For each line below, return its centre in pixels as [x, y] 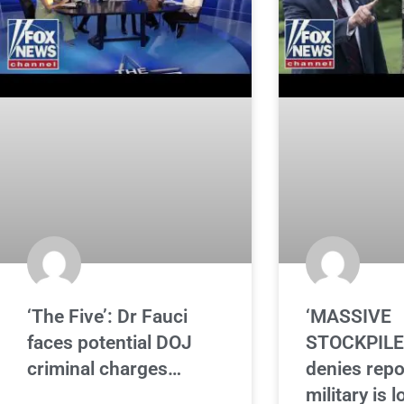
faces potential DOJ [110, 342]
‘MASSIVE [348, 316]
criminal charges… [104, 368]
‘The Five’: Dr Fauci [107, 316]
